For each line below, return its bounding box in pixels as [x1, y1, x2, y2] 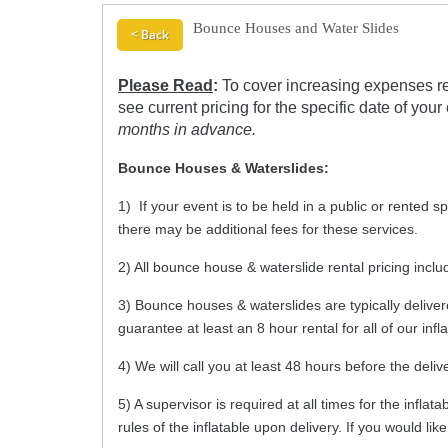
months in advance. [118, 121, 256, 138]
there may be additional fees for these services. [118, 221, 418, 237]
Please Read [118, 77, 213, 94]
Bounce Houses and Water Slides [193, 20, 399, 36]
